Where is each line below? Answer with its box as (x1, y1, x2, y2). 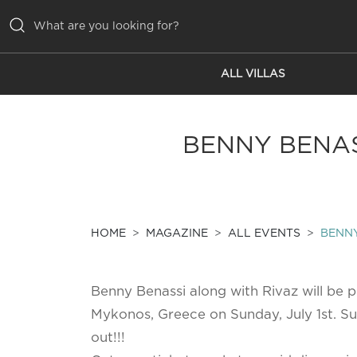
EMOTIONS (16, 158, 88, 171)
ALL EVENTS (228, 228, 300, 240)
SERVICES (16, 190, 82, 203)
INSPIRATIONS (16, 126, 112, 139)
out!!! (91, 331, 125, 345)
